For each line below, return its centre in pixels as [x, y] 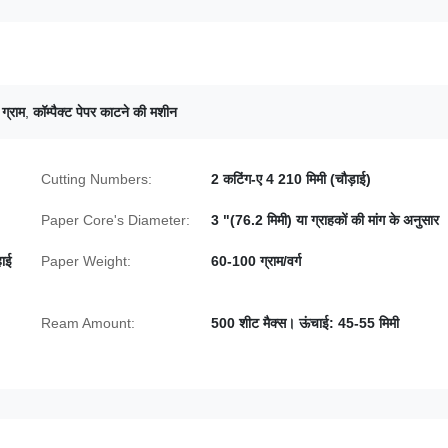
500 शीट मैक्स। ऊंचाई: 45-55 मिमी [305, 323]
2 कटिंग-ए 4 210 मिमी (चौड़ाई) [291, 179]
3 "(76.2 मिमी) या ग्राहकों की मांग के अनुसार [325, 220]
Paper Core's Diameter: [115, 220]
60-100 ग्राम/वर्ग [256, 261]
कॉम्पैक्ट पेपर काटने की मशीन [105, 112]
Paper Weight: [86, 261]
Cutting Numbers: [96, 179]
